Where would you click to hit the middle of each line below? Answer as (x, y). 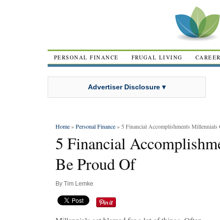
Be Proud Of (96, 164)
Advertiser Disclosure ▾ (127, 87)
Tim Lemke (79, 184)
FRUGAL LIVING (157, 57)
